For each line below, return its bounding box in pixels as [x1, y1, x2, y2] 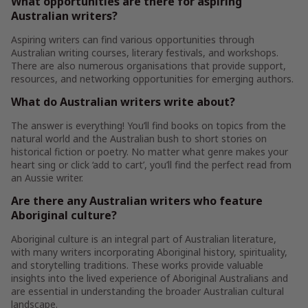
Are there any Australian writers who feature [11, 193, 263, 208]
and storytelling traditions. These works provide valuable [11, 258, 263, 272]
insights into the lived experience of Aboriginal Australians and [11, 272, 288, 285]
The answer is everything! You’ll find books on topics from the [11, 119, 286, 132]
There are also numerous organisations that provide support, [11, 59, 286, 72]
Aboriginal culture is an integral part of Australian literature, [11, 232, 276, 245]
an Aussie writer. [11, 171, 86, 184]
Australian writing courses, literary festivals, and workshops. [11, 46, 278, 59]
